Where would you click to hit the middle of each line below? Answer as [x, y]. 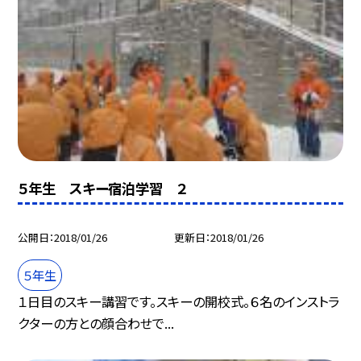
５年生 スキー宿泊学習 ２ [103, 188]
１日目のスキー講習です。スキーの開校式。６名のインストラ [179, 301]
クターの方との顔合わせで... [96, 323]
